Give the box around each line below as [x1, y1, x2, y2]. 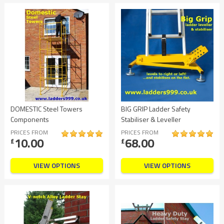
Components [10, 113, 49, 124]
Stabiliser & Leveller [121, 113, 181, 124]
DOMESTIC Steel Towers [10, 103, 82, 114]
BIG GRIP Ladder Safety [121, 103, 190, 114]
